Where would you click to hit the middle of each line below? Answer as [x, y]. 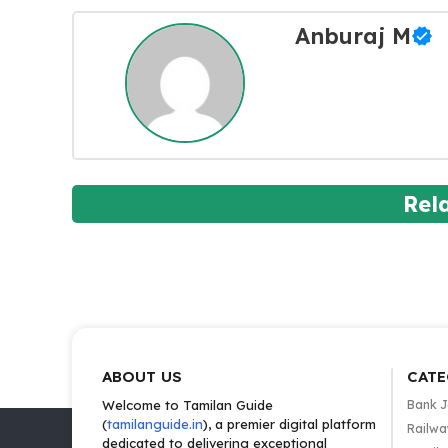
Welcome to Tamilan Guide [187, 405]
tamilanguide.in [155, 424]
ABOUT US [142, 376]
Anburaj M [352, 35]
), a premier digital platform [289, 424]
